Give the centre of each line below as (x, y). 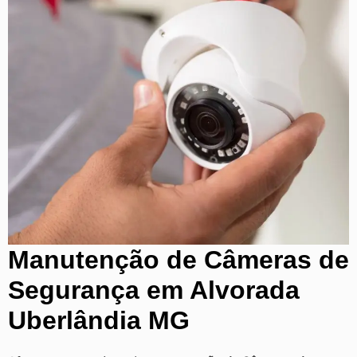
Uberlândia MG (99, 320)
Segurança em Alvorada (154, 290)
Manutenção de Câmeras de (178, 259)
